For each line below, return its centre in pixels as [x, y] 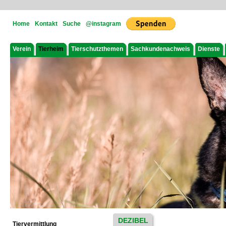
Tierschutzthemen [97, 49]
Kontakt [46, 24]
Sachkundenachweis [160, 49]
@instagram [103, 24]
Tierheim [51, 49]
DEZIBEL [133, 220]
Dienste [209, 49]
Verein [22, 49]
